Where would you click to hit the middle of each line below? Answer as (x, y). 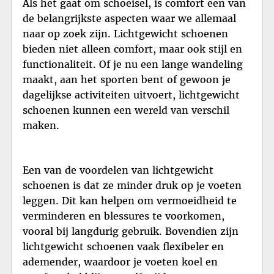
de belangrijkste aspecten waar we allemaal (129, 18)
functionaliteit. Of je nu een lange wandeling (133, 64)
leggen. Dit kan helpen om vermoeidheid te (130, 200)
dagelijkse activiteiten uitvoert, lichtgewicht (131, 94)
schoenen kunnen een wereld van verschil (126, 110)
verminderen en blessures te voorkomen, (124, 216)
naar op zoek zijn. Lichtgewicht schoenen (125, 33)
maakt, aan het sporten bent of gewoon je (127, 79)
